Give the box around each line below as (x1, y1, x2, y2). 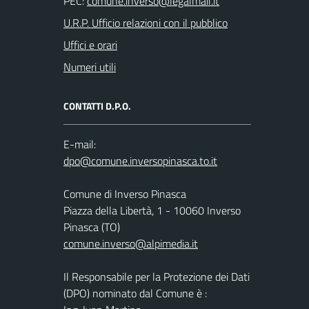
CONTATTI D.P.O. (63, 99, 131, 113)
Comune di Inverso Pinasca (63, 186, 186, 202)
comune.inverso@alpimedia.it (63, 235, 198, 252)
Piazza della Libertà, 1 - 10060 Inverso (63, 202, 241, 219)
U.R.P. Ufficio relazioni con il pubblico (63, 14, 228, 31)
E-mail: (63, 136, 96, 152)
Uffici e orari (63, 37, 117, 53)
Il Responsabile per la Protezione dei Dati (63, 268, 250, 285)
